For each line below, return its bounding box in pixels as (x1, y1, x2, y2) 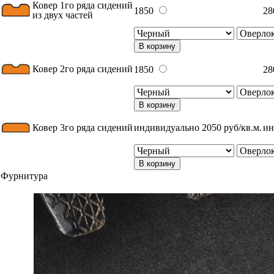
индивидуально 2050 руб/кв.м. (134, 122, 262, 133)
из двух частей (32, 10, 93, 20)
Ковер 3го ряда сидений (32, 122, 133, 133)
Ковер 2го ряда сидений (32, 64, 133, 74)
